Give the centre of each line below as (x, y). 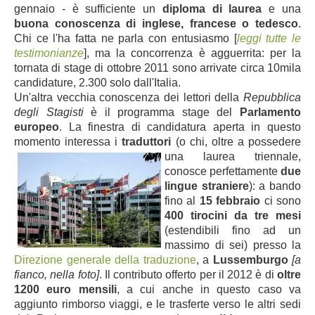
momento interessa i (68, 141)
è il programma (136, 112)
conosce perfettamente (223, 171)
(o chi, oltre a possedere (238, 141)
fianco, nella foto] (57, 274)
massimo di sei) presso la (233, 245)
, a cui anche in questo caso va (209, 289)
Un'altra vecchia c (60, 97)
